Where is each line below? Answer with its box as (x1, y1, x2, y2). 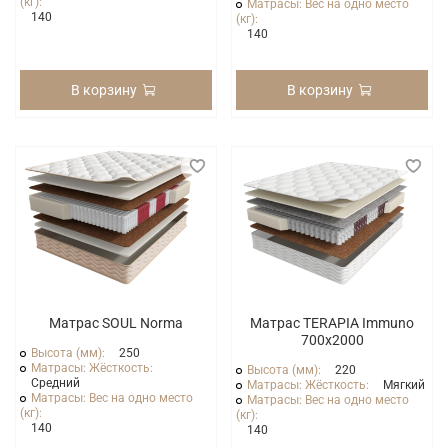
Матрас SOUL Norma (49, 315, 183, 332)
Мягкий (383, 378, 426, 393)
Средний (31, 376, 81, 391)
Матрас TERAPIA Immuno (250, 315, 414, 332)
